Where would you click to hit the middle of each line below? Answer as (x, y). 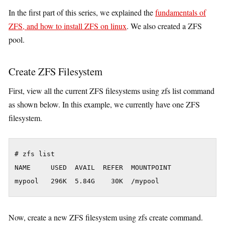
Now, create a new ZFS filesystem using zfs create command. (106, 217)
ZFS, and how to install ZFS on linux (68, 26)
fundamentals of (181, 12)
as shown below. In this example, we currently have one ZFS (104, 104)
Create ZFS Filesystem (55, 71)
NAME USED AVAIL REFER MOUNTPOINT (93, 168)
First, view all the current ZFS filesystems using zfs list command (111, 91)
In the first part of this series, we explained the (82, 12)
